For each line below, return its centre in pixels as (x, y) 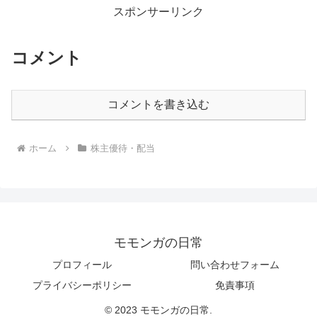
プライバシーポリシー (82, 286)
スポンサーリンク (158, 11)
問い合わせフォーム (235, 265)
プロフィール (82, 265)
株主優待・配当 (122, 149)
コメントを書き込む (158, 104)
